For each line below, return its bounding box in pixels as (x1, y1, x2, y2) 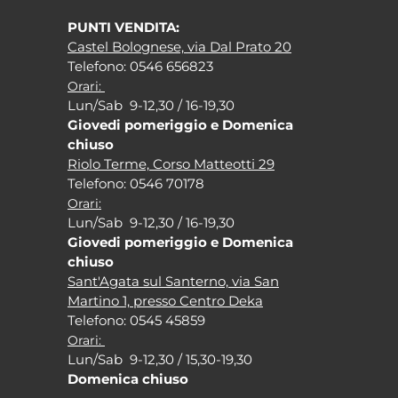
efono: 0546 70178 (86, 174, 204, 192)
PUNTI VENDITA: (68, 18, 179, 36)
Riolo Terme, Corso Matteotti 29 (68, 155, 275, 172)
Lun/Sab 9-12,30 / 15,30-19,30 (68, 350, 252, 368)
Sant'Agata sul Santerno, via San (68, 272, 279, 290)
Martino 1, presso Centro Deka (68, 291, 263, 309)
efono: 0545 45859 (86, 311, 205, 329)
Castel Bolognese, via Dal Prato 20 (68, 37, 291, 55)
